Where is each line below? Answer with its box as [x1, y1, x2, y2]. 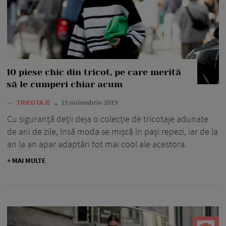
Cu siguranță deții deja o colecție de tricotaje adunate [7, 113, 208, 125]
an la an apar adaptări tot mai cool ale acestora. [7, 138, 187, 150]
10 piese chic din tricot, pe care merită [7, 67, 181, 78]
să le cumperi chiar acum [7, 79, 123, 90]
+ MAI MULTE [7, 156, 46, 165]
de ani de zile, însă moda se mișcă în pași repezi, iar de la [7, 126, 218, 138]
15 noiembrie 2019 [61, 98, 118, 107]
